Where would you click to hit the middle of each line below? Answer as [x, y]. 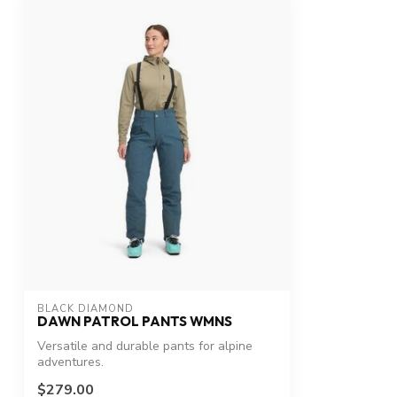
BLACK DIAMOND [86, 309]
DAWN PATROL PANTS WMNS [135, 322]
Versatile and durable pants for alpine [145, 346]
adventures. [70, 362]
